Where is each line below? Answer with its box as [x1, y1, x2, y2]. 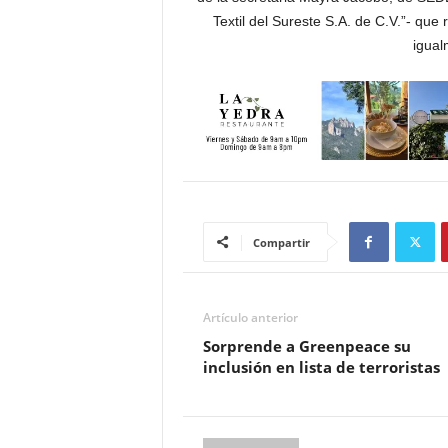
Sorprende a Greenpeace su [202, 336, 411, 357]
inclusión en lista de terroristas [202, 357, 440, 378]
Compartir [252, 235, 310, 251]
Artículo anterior [202, 309, 298, 327]
